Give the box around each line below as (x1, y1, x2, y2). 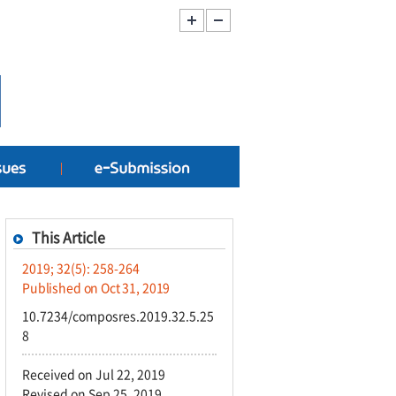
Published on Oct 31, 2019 (22, 278, 171, 296)
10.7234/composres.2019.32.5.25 (22, 307, 214, 324)
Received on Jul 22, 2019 (22, 365, 165, 383)
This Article (32, 226, 105, 247)
